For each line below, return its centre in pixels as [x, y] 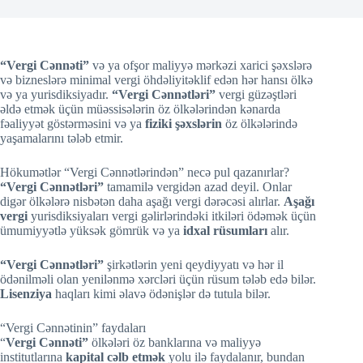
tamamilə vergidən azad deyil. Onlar [198, 187]
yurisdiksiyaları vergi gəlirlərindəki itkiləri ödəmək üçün [172, 216]
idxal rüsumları [225, 231]
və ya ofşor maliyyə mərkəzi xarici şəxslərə [201, 65]
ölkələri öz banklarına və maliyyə [175, 342]
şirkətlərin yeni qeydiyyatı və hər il [194, 265]
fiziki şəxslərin [184, 124]
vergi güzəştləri [256, 94]
